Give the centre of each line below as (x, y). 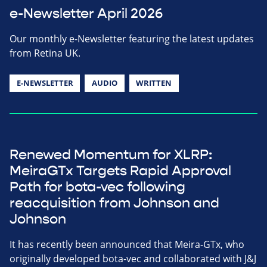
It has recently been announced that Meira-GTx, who (127, 245)
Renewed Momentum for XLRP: (111, 155)
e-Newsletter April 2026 (86, 14)
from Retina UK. (45, 53)
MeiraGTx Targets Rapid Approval (120, 171)
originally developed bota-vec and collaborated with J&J (133, 259)
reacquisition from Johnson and (114, 204)
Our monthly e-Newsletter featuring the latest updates (132, 39)
